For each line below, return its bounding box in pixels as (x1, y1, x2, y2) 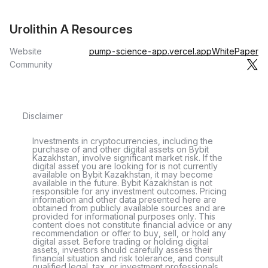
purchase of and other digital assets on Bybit (32, 144, 209, 154)
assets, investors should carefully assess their (32, 245, 212, 255)
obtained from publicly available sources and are (32, 203, 226, 213)
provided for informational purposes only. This (32, 211, 215, 221)
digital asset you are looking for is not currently (32, 161, 218, 171)
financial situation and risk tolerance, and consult (32, 253, 223, 263)
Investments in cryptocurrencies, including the (32, 136, 213, 146)
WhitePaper (212, 46, 258, 56)
